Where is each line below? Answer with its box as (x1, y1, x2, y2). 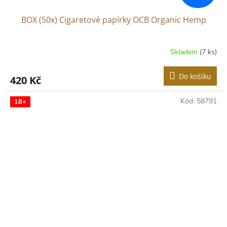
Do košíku (179, 71, 211, 82)
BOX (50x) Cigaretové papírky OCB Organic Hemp (21, 14, 206, 26)
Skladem (170, 47, 200, 57)
